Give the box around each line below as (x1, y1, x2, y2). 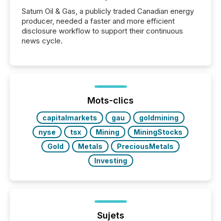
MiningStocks (134, 128, 183, 137)
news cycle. (22, 36, 63, 46)
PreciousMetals (117, 142, 174, 151)
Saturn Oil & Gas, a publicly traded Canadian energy (22, 6, 194, 16)
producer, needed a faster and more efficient (22, 16, 175, 26)
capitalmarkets (42, 113, 97, 122)
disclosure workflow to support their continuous (22, 26, 183, 36)
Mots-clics (87, 95, 134, 106)
